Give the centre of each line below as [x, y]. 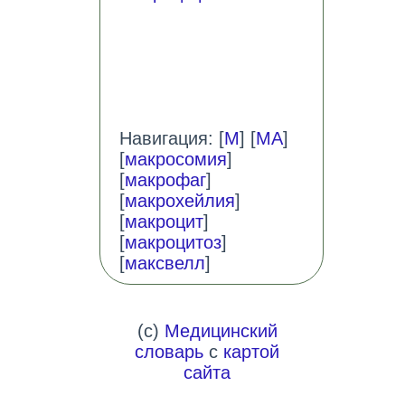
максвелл [165, 264]
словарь [170, 352]
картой [252, 352]
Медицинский [221, 331]
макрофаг [165, 180]
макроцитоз [173, 243]
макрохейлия [179, 201]
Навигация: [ [171, 139]
